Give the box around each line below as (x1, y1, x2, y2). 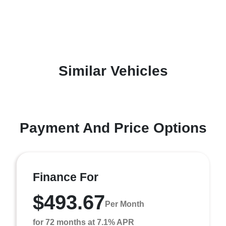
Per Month (105, 200, 144, 209)
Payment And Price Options (19, 120, 207, 136)
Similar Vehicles (58, 63, 168, 79)
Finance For (33, 170, 98, 184)
